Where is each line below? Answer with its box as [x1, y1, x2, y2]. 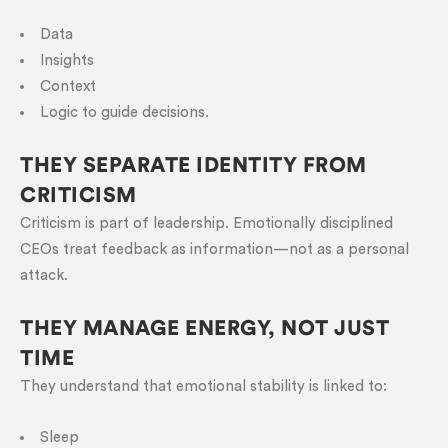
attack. [20, 268, 68, 283]
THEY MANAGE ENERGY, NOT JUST [20, 318, 389, 339]
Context [40, 79, 96, 94]
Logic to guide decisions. [40, 105, 209, 120]
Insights [40, 53, 94, 68]
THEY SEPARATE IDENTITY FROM [20, 155, 367, 176]
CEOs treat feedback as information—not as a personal [20, 242, 409, 257]
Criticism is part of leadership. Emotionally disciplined [20, 216, 393, 231]
